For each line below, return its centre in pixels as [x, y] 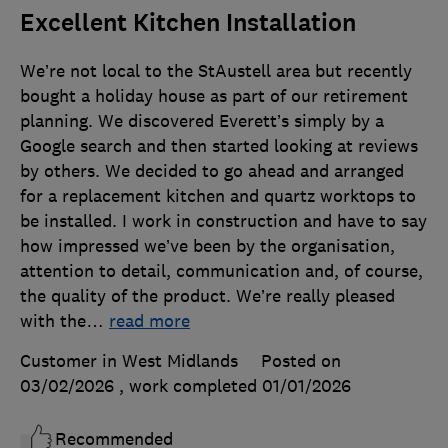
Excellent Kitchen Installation [188, 23]
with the [53, 321]
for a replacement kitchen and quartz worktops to [218, 196]
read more [149, 321]
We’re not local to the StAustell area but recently [216, 71]
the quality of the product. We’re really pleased [207, 296]
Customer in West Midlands [129, 361]
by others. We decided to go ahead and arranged [212, 171]
